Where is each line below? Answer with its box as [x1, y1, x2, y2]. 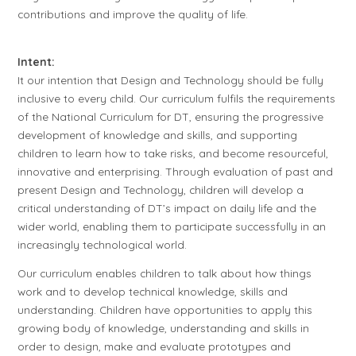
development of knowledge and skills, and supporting [17, 127, 298, 141]
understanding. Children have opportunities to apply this [17, 303, 313, 317]
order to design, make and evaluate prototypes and [17, 339, 292, 354]
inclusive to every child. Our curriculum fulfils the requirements [17, 91, 336, 105]
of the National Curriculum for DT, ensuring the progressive [17, 109, 324, 123]
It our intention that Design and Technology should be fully [17, 72, 324, 87]
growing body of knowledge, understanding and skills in [17, 321, 310, 335]
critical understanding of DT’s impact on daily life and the [17, 200, 317, 215]
